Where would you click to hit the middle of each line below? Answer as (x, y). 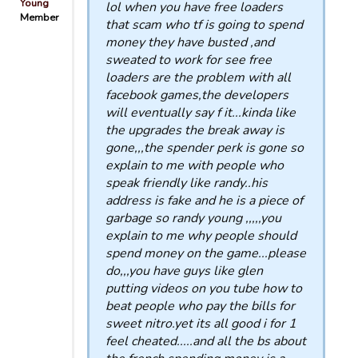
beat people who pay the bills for (200, 306)
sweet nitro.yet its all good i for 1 (201, 324)
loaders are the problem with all (198, 78)
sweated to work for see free (189, 60)
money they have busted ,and (190, 42)
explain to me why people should (201, 236)
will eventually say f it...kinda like (201, 113)
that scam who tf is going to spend (204, 25)
